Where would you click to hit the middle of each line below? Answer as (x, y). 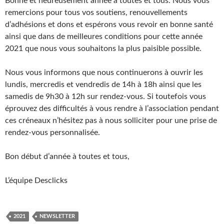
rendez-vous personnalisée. (52, 132)
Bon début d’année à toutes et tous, (67, 156)
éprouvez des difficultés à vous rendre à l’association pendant (112, 108)
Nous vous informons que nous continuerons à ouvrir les (104, 72)
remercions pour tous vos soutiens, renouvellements (96, 12)
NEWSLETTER (57, 216)
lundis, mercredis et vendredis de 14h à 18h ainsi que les (103, 84)
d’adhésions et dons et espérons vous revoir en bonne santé (109, 24)
